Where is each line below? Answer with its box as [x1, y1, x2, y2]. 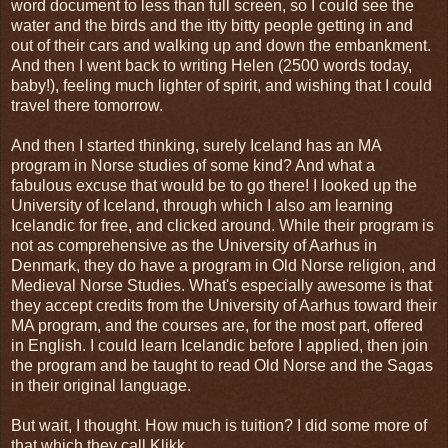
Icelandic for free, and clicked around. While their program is [11, 217, 434, 235]
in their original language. [11, 377, 195, 395]
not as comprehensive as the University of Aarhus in [11, 237, 377, 255]
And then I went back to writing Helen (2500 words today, [11, 57, 412, 75]
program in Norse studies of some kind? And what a [11, 157, 375, 175]
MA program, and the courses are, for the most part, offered [11, 317, 423, 335]
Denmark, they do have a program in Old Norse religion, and [11, 257, 436, 275]
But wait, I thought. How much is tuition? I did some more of [11, 417, 427, 435]
